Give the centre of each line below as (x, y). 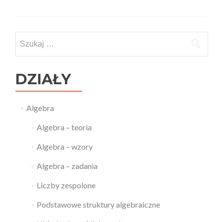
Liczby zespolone (66, 185)
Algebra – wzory (64, 146)
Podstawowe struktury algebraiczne (98, 204)
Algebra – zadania (67, 166)
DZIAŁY (43, 79)
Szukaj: (28, 37)
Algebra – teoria (64, 127)
